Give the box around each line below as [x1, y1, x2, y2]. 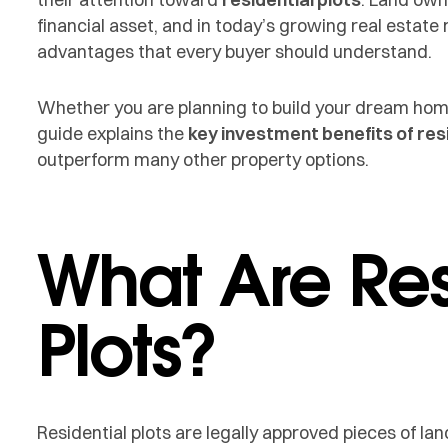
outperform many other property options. [37, 147, 369, 171]
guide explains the [37, 121, 188, 145]
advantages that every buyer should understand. [37, 40, 432, 64]
